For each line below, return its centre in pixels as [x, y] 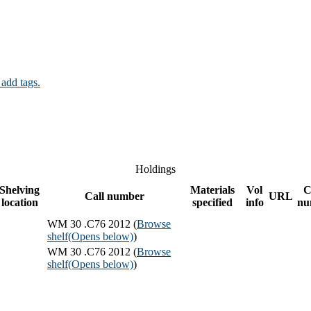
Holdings [155, 169]
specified [212, 202]
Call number [115, 196]
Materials [212, 190]
